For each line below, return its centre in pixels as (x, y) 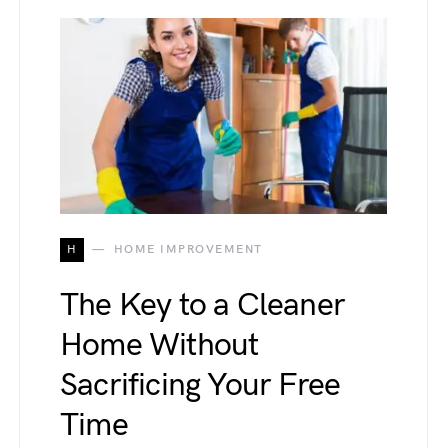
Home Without (159, 345)
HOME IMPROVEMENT (188, 249)
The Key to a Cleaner (202, 305)
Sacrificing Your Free (200, 385)
